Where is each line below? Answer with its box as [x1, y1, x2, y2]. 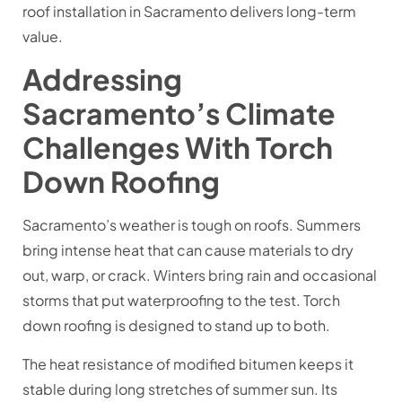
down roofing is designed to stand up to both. [22, 316, 330, 336]
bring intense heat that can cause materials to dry [22, 240, 354, 260]
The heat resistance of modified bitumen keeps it [22, 354, 354, 373]
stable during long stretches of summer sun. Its [22, 379, 337, 398]
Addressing [22, 61, 182, 98]
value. [22, 26, 63, 46]
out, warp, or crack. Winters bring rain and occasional [22, 266, 377, 285]
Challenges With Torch [22, 129, 333, 166]
